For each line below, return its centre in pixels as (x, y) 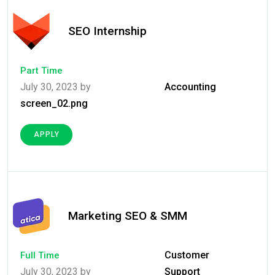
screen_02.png (54, 104)
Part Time (41, 71)
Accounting (190, 87)
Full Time (40, 256)
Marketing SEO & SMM (128, 216)
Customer (187, 255)
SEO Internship (107, 31)
